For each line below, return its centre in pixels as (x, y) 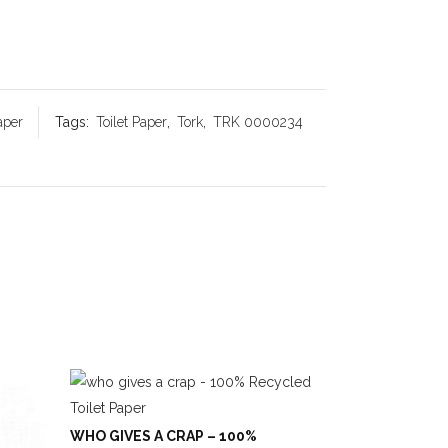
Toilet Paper (131, 122)
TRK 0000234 (257, 122)
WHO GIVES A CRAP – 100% (163, 436)
